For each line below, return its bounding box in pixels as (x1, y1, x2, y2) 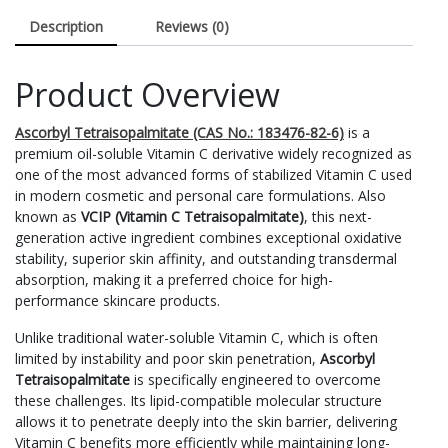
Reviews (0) (155, 16, 229, 36)
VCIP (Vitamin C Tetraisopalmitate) (81, 206, 304, 226)
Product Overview (15, 72, 280, 116)
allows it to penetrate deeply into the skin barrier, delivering (15, 411, 397, 431)
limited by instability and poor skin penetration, (15, 348, 320, 368)
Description (29, 16, 103, 36)
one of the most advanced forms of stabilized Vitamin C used (15, 164, 412, 184)
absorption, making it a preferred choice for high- (15, 269, 333, 289)
